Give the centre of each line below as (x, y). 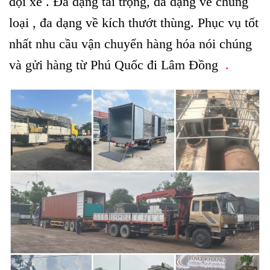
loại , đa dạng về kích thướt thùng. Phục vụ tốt (134, 22)
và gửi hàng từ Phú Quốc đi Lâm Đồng (115, 64)
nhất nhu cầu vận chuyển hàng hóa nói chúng (130, 43)
